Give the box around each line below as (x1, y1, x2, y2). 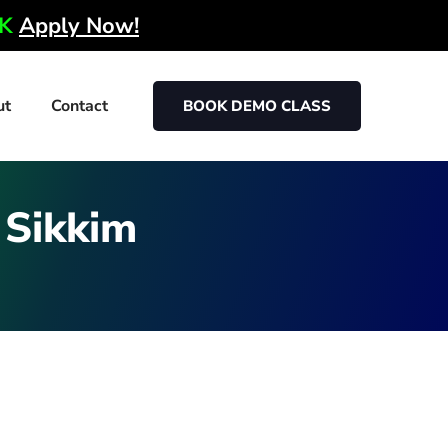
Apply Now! (19, 10, 139, 41)
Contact (50, 95, 108, 117)
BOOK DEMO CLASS (183, 96, 331, 116)
